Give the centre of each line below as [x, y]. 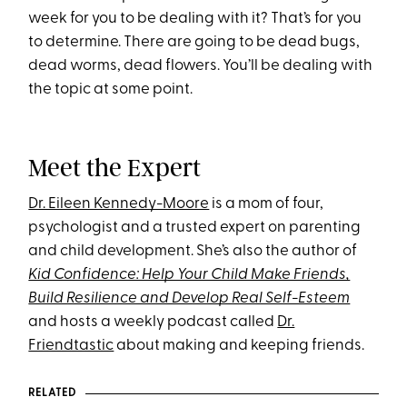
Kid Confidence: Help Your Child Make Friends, [189, 275]
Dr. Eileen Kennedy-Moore [119, 204]
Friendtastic [71, 346]
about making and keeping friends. [239, 346]
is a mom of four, [267, 204]
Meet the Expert [115, 168]
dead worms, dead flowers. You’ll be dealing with [201, 66]
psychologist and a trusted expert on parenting [195, 228]
